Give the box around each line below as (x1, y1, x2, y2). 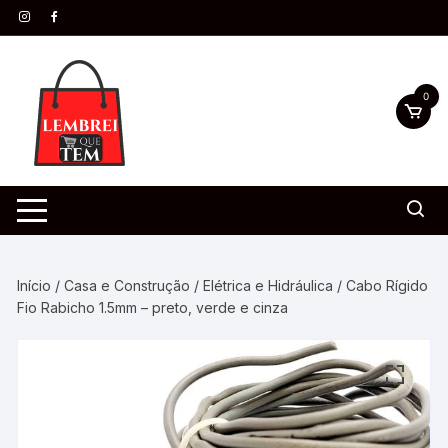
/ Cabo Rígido (333, 277, 429, 294)
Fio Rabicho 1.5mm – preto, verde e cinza (17, 299, 289, 316)
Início (17, 277, 52, 294)
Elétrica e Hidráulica (203, 277, 334, 294)
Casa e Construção (64, 277, 191, 294)
